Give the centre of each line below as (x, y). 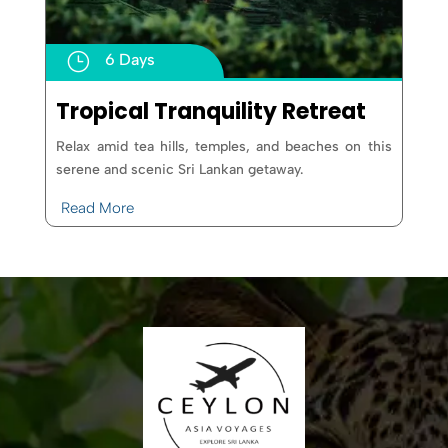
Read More (97, 208)
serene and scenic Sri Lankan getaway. (180, 169)
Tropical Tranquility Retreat (211, 111)
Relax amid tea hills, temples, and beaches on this (224, 146)
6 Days (129, 60)
